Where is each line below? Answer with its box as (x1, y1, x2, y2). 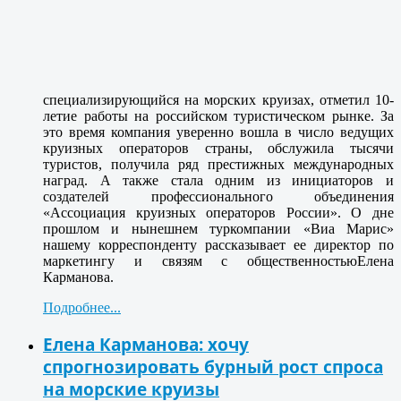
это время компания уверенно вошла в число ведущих (43, 124, 394, 141)
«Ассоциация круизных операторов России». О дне (43, 205, 394, 221)
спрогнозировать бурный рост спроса (43, 355, 383, 379)
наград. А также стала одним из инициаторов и (43, 173, 394, 189)
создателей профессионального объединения (43, 189, 394, 205)
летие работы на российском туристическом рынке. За (43, 108, 394, 124)
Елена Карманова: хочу (43, 333, 249, 356)
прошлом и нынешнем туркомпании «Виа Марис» (43, 221, 394, 237)
